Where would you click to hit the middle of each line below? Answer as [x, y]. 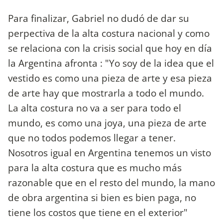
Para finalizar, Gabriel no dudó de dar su [99, 18]
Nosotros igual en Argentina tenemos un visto [110, 153]
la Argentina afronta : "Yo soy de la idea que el [111, 63]
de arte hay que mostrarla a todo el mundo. [106, 93]
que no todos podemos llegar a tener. [92, 138]
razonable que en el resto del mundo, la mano [111, 183]
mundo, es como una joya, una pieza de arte [107, 123]
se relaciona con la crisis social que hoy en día [110, 48]
